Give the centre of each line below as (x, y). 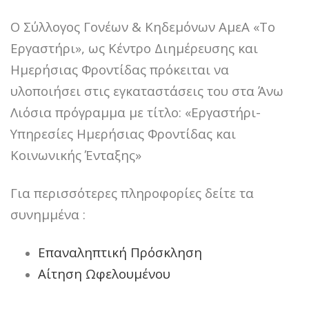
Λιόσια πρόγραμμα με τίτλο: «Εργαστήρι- (136, 112)
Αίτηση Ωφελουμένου (104, 274)
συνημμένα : (48, 215)
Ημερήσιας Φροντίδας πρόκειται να (120, 70)
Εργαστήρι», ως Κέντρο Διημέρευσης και (134, 48)
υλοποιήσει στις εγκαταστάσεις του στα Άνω (147, 91)
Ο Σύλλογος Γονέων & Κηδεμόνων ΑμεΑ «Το (143, 27)
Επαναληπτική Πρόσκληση (120, 252)
